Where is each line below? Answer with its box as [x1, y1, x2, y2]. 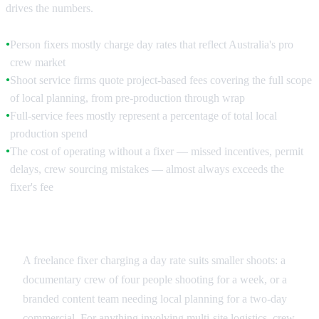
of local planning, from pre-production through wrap [10, 92, 245, 105]
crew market [10, 56, 66, 69]
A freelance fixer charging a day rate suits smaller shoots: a [23, 254, 286, 267]
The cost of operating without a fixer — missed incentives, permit [10, 145, 303, 158]
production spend [10, 127, 88, 140]
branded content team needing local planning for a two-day [23, 293, 287, 305]
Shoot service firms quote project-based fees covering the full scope [10, 74, 312, 87]
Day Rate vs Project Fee [23, 225, 150, 239]
